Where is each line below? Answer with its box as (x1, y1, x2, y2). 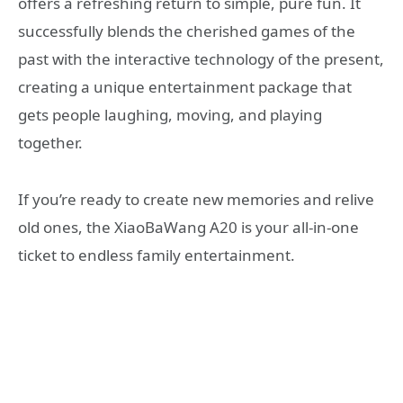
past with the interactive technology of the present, (18, 49, 384, 70)
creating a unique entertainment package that (18, 76, 352, 98)
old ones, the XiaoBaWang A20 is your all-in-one (18, 216, 359, 237)
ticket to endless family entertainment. (18, 244, 295, 265)
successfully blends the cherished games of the (18, 21, 355, 42)
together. (18, 132, 83, 154)
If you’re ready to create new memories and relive (18, 188, 374, 210)
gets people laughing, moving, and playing (18, 104, 322, 126)
